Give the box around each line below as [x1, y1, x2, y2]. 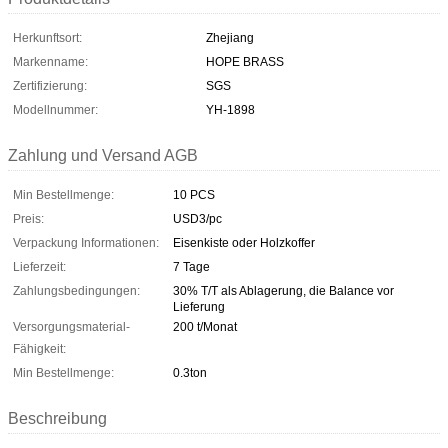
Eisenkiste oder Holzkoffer [173, 235, 315, 250]
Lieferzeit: [13, 259, 66, 274]
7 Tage [173, 259, 210, 274]
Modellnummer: [13, 102, 98, 117]
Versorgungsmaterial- [13, 319, 130, 334]
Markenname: [13, 54, 88, 69]
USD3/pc [173, 211, 222, 226]
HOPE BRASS [206, 54, 284, 69]
